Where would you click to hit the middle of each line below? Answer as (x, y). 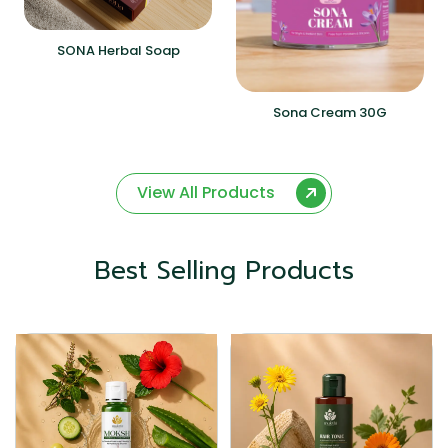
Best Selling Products (224, 271)
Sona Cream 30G (330, 113)
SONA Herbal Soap (118, 50)
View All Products (206, 193)
